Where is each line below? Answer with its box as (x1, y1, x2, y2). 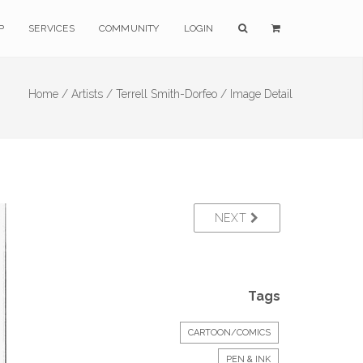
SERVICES (28, 23, 75, 34)
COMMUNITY (98, 23, 160, 34)
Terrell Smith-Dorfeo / (116, 88, 227, 100)
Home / (28, 88, 68, 100)
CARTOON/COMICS (188, 327, 271, 338)
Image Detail (230, 88, 293, 100)
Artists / (71, 88, 113, 100)
